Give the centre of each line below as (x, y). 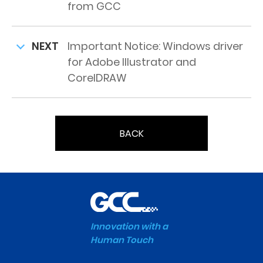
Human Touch (122, 240)
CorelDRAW (97, 78)
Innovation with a (129, 227)
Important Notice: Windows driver (155, 46)
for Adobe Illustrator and (132, 62)
